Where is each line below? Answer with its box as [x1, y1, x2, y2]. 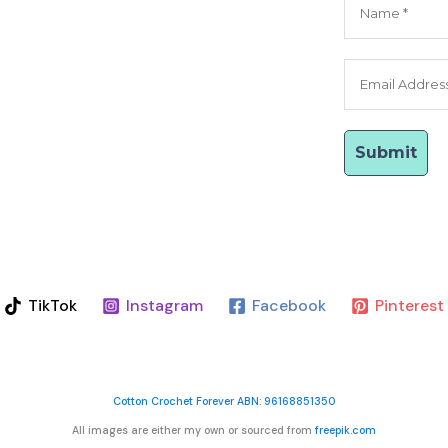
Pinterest [374, 295, 444, 317]
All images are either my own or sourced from [72, 423, 315, 438]
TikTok [28, 295, 78, 317]
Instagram [126, 295, 204, 317]
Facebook [251, 295, 326, 317]
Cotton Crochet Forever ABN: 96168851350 [113, 394, 335, 409]
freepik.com [315, 423, 376, 438]
